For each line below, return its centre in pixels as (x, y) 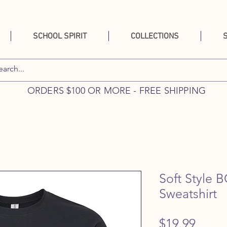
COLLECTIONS (155, 36)
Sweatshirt (188, 194)
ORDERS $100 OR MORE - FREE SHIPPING (117, 91)
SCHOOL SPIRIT (60, 36)
